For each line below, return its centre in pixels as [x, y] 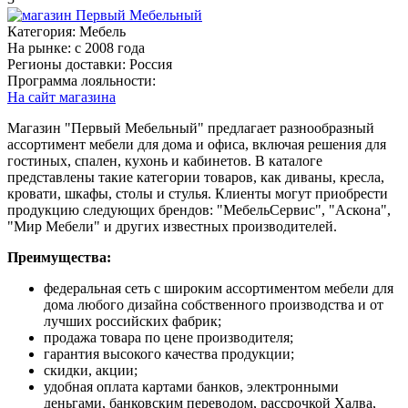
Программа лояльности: [82, 80]
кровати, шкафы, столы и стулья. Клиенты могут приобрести [198, 193]
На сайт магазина [61, 97]
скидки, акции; [91, 370]
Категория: [41, 31]
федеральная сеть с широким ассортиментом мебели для [219, 288]
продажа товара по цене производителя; [168, 337]
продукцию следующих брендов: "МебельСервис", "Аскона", [199, 209]
